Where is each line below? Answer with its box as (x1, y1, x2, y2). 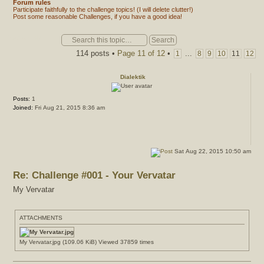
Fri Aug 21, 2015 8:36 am (33, 104, 105, 111)
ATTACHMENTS (19, 214, 62, 222)
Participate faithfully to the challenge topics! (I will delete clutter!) (137, 6, 193, 13)
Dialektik (120, 74, 146, 81)
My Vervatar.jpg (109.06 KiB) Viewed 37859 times (19, 239, 154, 246)
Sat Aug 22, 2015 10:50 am (173, 148, 251, 155)
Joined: (13, 104, 33, 111)
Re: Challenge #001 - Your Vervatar (13, 170, 176, 181)
